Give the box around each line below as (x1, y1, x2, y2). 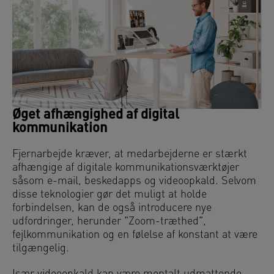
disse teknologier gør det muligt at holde (12, 189, 207, 201)
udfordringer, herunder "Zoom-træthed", (12, 216, 206, 228)
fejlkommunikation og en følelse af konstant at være (12, 229, 257, 242)
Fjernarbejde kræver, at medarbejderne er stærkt (12, 149, 247, 161)
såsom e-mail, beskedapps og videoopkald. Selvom (12, 176, 256, 188)
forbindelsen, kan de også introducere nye (12, 202, 212, 215)
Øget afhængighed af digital (12, 108, 179, 123)
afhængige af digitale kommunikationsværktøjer (12, 162, 239, 174)
